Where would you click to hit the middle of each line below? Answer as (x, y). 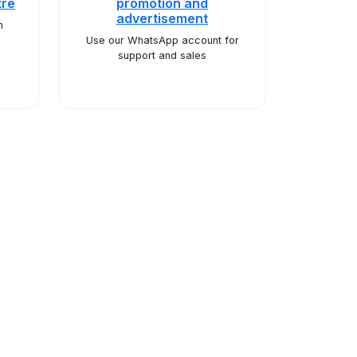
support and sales (162, 55)
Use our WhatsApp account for (162, 40)
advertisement (162, 18)
